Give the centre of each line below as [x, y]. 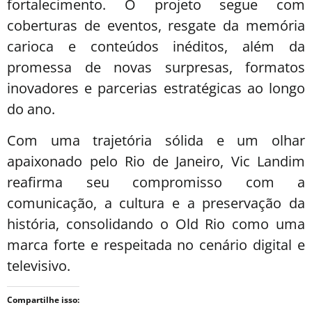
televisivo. [39, 265]
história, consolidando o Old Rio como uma [156, 224]
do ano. [31, 109]
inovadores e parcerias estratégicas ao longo [156, 88]
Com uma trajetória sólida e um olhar [156, 140]
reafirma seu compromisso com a [156, 182]
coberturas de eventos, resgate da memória [156, 26]
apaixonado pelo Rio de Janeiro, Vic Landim [156, 161]
